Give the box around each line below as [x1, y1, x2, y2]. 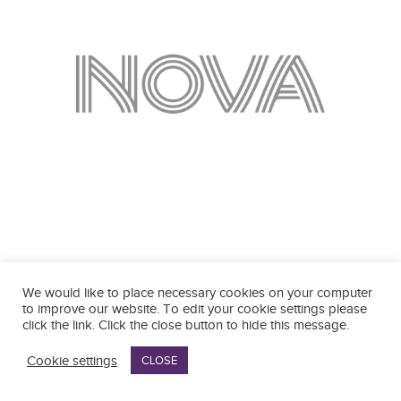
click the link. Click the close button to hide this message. [22, 318, 349, 332]
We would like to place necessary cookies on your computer [22, 286, 372, 300]
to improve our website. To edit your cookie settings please [22, 302, 367, 316]
